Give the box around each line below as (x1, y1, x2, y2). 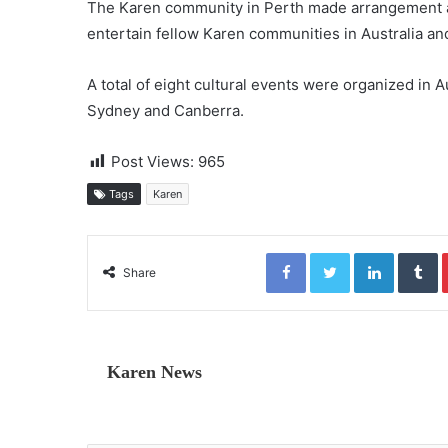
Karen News (107, 361, 202, 382)
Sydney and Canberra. (87, 100, 244, 120)
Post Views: (111, 151, 194, 171)
